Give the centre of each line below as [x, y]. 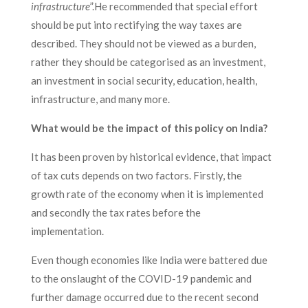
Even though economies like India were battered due [149, 260]
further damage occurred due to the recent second [144, 297]
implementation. [68, 231]
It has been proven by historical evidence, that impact [151, 157]
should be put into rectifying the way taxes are [136, 25]
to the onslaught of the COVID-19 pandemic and [141, 278]
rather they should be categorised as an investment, [148, 62]
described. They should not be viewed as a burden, [143, 43]
